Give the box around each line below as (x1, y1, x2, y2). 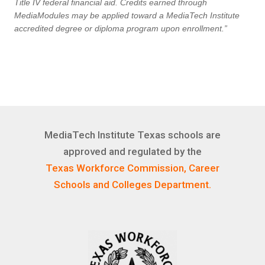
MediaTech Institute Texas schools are (44, 128, 221, 141)
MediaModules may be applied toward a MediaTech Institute (14, 10, 240, 20)
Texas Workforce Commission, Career (45, 161, 219, 174)
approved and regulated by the (63, 145, 202, 157)
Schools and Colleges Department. (53, 178, 211, 190)
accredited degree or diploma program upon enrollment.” (14, 23, 227, 33)
